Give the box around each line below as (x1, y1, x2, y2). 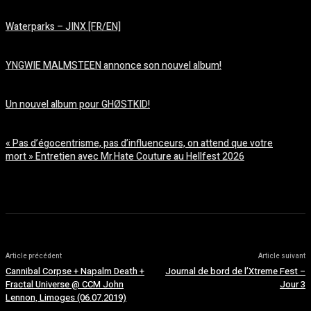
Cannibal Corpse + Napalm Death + (6, 264, 144, 278)
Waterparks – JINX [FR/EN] (6, 19, 121, 34)
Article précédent (6, 251, 62, 261)
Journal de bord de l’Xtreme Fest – (165, 264, 305, 278)
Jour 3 (279, 278, 305, 291)
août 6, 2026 (6, 37, 42, 45)
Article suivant (258, 251, 305, 261)
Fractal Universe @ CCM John (6, 278, 124, 291)
